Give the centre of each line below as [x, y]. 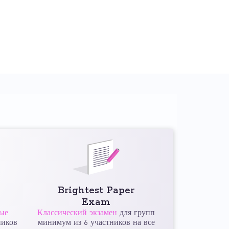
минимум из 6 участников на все [96, 223]
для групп [136, 213]
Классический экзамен [77, 213]
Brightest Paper [96, 191]
